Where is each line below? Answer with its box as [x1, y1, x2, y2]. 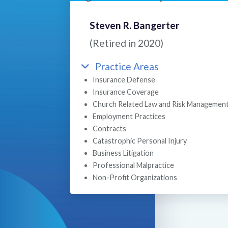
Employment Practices [92, 111, 165, 121]
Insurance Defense [92, 75, 155, 84]
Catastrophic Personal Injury [92, 136, 187, 145]
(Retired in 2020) [90, 37, 164, 49]
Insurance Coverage [92, 87, 159, 96]
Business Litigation [92, 148, 154, 157]
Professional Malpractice [92, 160, 174, 169]
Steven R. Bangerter [90, 19, 180, 32]
